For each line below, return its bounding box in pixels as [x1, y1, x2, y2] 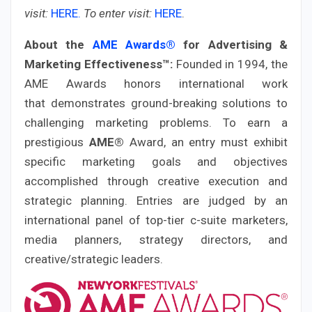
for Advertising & [175, 37, 288, 52]
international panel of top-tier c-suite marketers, [24, 212, 288, 227]
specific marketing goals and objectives [24, 154, 288, 169]
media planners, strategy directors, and [24, 232, 288, 247]
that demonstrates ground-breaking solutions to [24, 95, 288, 110]
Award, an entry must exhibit [123, 134, 288, 149]
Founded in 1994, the [172, 56, 288, 71]
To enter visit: [84, 6, 152, 20]
